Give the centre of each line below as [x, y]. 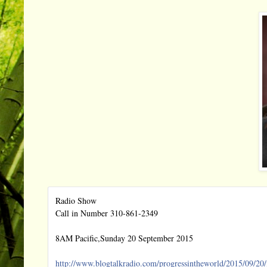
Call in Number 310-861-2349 [107, 213]
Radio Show [76, 201]
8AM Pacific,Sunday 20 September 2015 [124, 238]
